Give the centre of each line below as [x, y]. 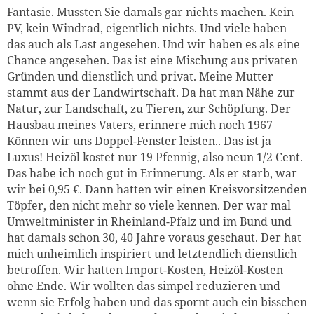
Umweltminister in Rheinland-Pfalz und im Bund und [149, 222]
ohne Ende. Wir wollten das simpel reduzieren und [144, 286]
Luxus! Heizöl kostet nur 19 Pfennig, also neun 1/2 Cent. [155, 157]
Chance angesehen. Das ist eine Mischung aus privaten [152, 61]
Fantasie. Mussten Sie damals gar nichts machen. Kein [150, 12]
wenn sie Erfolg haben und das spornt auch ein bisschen [157, 302]
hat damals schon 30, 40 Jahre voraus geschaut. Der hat [154, 238]
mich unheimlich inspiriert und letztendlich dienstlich [152, 254]
